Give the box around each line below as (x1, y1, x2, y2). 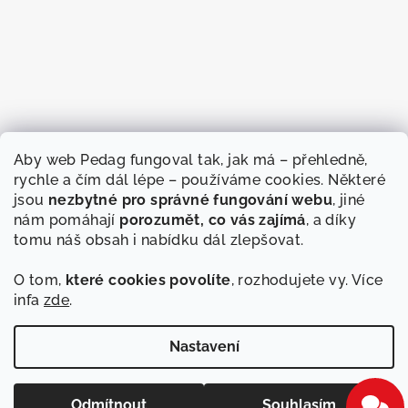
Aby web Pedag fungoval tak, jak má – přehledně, (14, 151, 368, 168)
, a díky (305, 211, 357, 229)
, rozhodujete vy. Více (230, 271, 383, 289)
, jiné (332, 191, 365, 209)
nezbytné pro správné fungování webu (48, 191, 332, 209)
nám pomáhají (14, 211, 120, 229)
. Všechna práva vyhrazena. (165, 368, 338, 383)
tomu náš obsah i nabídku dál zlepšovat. (14, 231, 304, 249)
